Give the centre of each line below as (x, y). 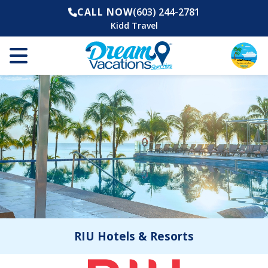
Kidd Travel (134, 25)
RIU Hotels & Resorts (134, 236)
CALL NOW (105, 12)
